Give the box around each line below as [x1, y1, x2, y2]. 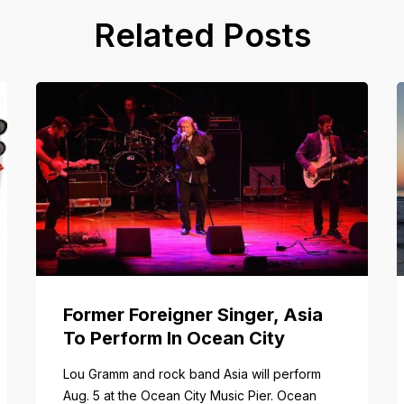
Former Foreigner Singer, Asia [62, 303, 323, 326]
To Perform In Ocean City [62, 326, 285, 349]
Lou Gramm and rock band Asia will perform [62, 365, 321, 381]
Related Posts [93, 14, 311, 55]
